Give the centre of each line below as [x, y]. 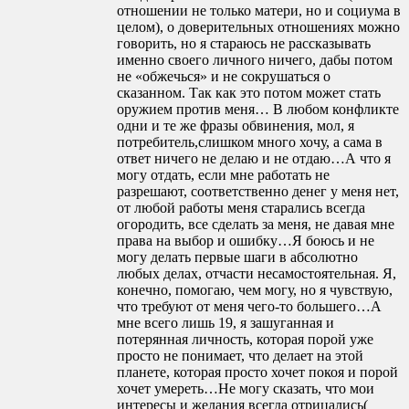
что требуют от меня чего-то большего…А [249, 307]
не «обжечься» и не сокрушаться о [224, 77]
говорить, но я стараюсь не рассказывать [244, 44]
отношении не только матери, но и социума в [259, 11]
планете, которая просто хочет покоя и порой [257, 372]
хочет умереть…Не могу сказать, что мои [246, 389]
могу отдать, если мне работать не [223, 175]
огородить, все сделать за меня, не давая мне [256, 225]
